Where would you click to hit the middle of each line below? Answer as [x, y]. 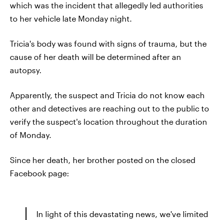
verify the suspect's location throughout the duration [109, 121]
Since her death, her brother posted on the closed [103, 160]
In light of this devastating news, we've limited [122, 214]
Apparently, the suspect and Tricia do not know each [107, 95]
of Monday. [31, 135]
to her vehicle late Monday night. [71, 18]
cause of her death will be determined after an [96, 56]
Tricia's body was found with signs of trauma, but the [108, 43]
